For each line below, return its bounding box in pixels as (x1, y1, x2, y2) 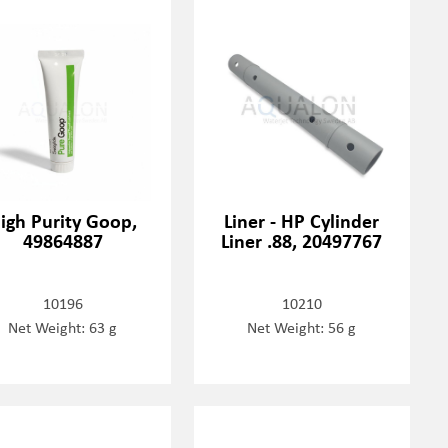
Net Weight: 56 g (247, 315, 357, 338)
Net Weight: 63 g (8, 315, 118, 338)
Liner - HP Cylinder (224, 206, 380, 234)
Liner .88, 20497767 (221, 226, 383, 254)
